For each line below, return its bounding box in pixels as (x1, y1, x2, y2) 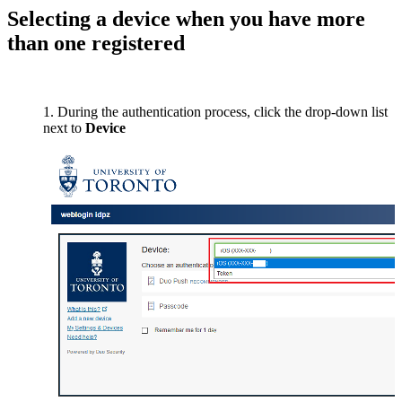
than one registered (7, 31, 185, 55)
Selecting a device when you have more (7, 7, 365, 31)
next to (43, 119, 85, 135)
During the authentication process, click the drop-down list (57, 103, 388, 119)
